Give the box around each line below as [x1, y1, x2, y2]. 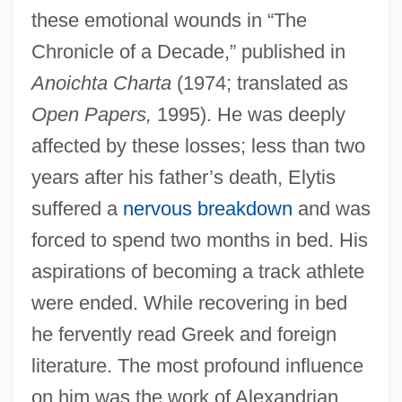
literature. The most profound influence [31, 354, 363, 377]
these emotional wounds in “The [31, 8, 307, 31]
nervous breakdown [122, 197, 293, 220]
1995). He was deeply [151, 102, 345, 126]
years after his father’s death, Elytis [31, 165, 336, 188]
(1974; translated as [170, 71, 348, 94]
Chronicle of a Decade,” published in [31, 39, 345, 63]
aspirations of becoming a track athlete [31, 259, 364, 283]
